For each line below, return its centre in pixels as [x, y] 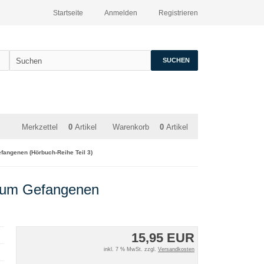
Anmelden [121, 13]
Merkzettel [40, 127]
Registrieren [178, 13]
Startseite [68, 13]
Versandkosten [176, 249]
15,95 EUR [163, 238]
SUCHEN [176, 60]
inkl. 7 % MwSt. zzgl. [131, 249]
